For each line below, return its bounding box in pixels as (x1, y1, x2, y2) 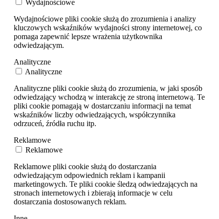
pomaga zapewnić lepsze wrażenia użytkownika (14, 32, 162, 41)
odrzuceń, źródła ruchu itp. (14, 119, 96, 128)
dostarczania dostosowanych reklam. (14, 197, 127, 206)
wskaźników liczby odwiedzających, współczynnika (14, 110, 175, 119)
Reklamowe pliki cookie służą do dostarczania (14, 162, 156, 171)
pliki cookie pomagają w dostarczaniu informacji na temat (14, 101, 191, 110)
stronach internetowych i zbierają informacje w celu (14, 188, 173, 197)
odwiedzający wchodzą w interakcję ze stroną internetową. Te (14, 92, 205, 101)
